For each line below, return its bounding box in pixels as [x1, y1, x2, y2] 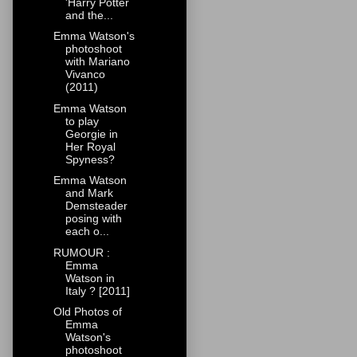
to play [65, 114, 99, 127]
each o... [65, 225, 109, 238]
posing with [65, 212, 122, 226]
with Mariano [65, 55, 130, 69]
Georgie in [65, 127, 118, 140]
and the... [65, 8, 113, 22]
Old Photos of [53, 305, 122, 319]
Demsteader [65, 199, 127, 213]
